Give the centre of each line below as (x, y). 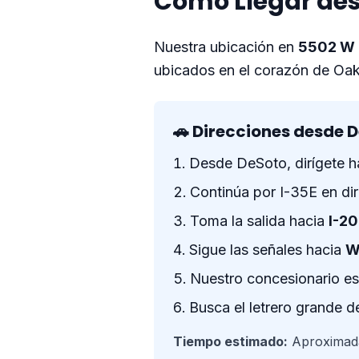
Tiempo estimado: (230, 341)
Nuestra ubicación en (226, 47)
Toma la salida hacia (259, 221)
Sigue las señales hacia (267, 250)
